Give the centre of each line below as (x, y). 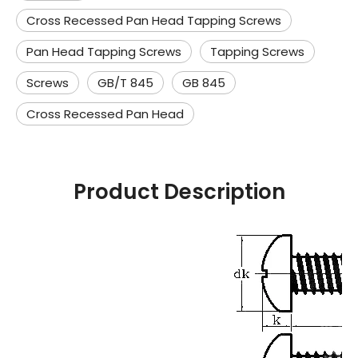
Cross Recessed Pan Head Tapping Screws (154, 20)
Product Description (179, 192)
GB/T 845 (125, 83)
